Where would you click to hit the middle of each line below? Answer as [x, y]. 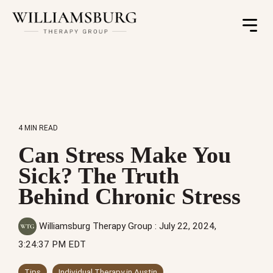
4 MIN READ [38, 128]
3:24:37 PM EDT [52, 244]
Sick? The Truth [99, 175]
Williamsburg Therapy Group [96, 226]
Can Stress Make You [125, 155]
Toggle [257, 28]
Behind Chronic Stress [129, 196]
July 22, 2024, [188, 226]
